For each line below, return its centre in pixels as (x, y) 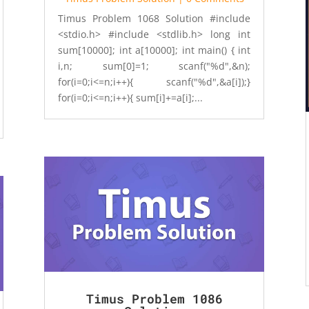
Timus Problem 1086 (154, 298)
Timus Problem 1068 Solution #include (154, 18)
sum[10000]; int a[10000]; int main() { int (154, 50)
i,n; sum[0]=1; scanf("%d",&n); (154, 66)
